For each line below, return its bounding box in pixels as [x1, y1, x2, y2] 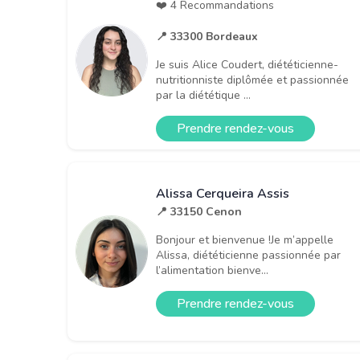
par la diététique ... [156, 87, 251, 103]
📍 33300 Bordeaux [156, 28, 258, 44]
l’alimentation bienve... [156, 262, 268, 278]
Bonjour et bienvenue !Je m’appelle [156, 231, 333, 247]
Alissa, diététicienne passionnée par [156, 247, 341, 263]
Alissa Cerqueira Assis [156, 184, 289, 202]
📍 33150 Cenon [156, 203, 242, 219]
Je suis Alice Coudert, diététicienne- [156, 56, 338, 72]
